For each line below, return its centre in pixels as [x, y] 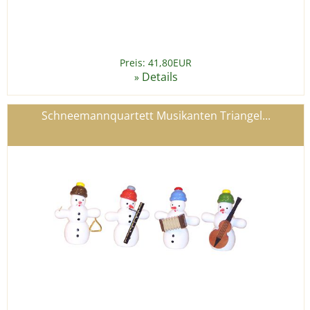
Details [159, 77]
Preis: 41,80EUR [156, 63]
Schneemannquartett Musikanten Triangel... [156, 116]
